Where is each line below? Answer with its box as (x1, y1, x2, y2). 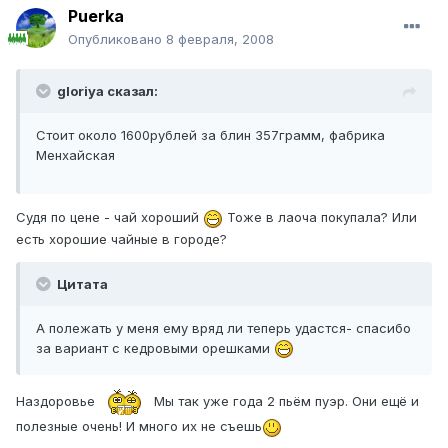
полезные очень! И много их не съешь (16, 418, 262, 435)
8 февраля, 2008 (166, 31, 274, 48)
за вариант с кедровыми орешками (36, 339, 274, 356)
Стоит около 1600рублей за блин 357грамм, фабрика (36, 127, 385, 144)
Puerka (68, 6, 124, 27)
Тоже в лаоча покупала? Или (223, 209, 417, 226)
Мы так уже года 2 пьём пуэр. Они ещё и (150, 392, 419, 409)
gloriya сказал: (57, 83, 158, 100)
